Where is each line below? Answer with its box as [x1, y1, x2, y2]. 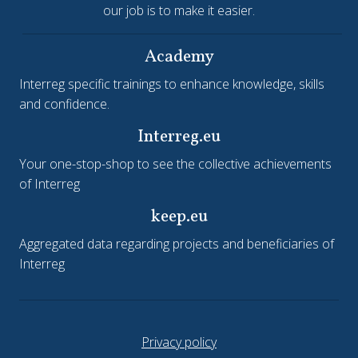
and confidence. [19, 94, 109, 113]
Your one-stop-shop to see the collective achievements [19, 154, 332, 173]
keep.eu [150, 204, 208, 229]
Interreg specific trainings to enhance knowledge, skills [19, 74, 324, 93]
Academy [144, 44, 214, 70]
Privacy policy [141, 332, 217, 351]
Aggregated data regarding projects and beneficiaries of [19, 234, 334, 253]
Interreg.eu [137, 124, 221, 149]
